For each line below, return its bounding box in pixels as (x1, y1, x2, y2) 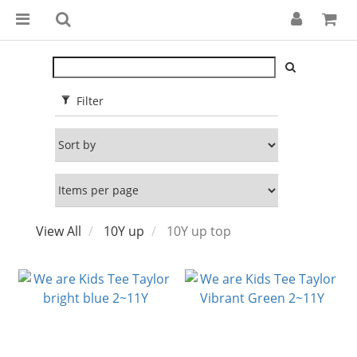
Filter (76, 93, 104, 109)
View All (36, 222, 81, 241)
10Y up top (167, 222, 231, 241)
